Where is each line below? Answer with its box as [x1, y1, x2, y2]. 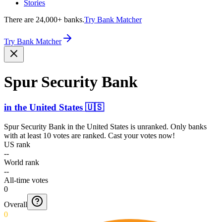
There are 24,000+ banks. [4, 15, 84, 24]
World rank [4, 158, 39, 166]
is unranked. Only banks [128, 122, 207, 131]
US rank [4, 140, 30, 149]
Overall [4, 200, 27, 209]
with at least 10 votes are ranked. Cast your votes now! [4, 131, 175, 140]
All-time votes [4, 175, 48, 184]
